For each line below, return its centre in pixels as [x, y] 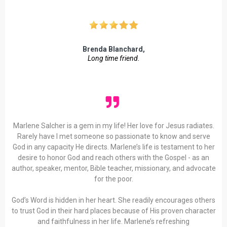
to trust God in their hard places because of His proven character [113, 211]
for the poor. [113, 179]
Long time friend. [113, 59]
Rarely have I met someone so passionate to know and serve [113, 137]
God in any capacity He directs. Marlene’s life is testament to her [113, 147]
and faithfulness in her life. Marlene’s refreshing [113, 222]
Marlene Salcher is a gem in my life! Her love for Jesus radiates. [113, 126]
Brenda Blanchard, [113, 49]
